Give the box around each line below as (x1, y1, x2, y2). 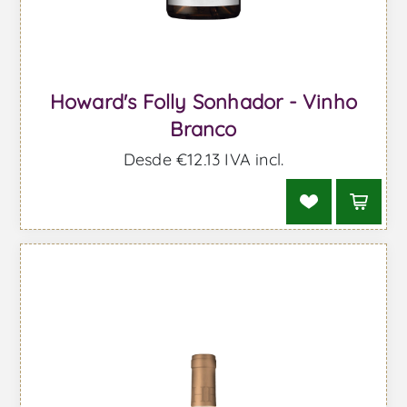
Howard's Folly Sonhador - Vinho (49, 88, 358, 114)
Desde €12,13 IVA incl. (123, 148, 284, 170)
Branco (170, 115, 237, 142)
